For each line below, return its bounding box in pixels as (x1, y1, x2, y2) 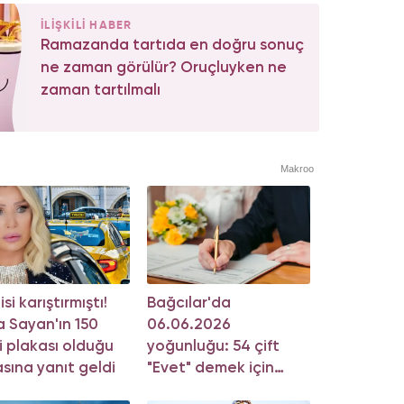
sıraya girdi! (146, 381, 231, 398)
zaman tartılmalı (41, 83, 161, 99)
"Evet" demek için (146, 360, 274, 376)
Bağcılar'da (146, 295, 231, 311)
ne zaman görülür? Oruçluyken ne (41, 60, 287, 77)
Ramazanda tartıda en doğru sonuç (41, 38, 304, 54)
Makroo (280, 163, 314, 175)
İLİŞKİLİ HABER (41, 20, 133, 32)
